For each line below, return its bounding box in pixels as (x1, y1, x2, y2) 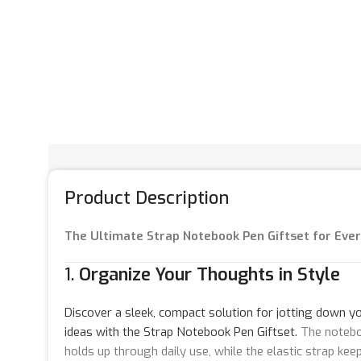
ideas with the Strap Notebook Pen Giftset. (64, 323, 297, 340)
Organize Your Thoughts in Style (79, 262, 340, 286)
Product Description (64, 185, 229, 210)
